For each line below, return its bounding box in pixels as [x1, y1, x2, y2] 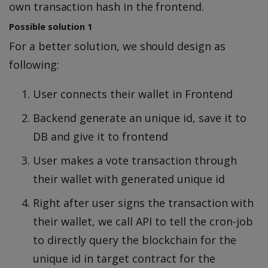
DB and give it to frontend [33, 129, 168, 144]
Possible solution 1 [9, 20, 92, 32]
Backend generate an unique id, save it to [33, 110, 246, 125]
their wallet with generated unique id [33, 171, 225, 186]
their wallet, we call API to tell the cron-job [33, 214, 253, 229]
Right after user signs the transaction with [33, 195, 254, 210]
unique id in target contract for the [33, 251, 215, 266]
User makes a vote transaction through [33, 153, 237, 167]
